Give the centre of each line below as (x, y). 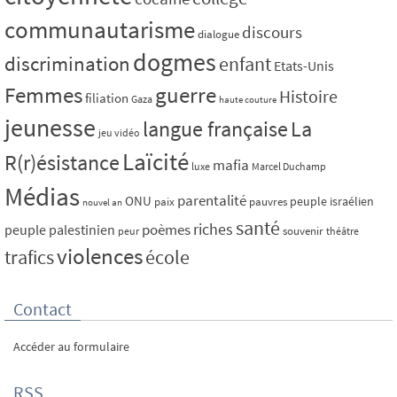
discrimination (67, 64)
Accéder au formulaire (71, 347)
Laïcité (156, 162)
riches (213, 230)
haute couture (248, 100)
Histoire (308, 97)
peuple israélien (332, 202)
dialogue (218, 35)
